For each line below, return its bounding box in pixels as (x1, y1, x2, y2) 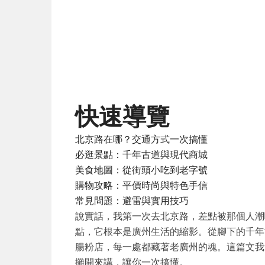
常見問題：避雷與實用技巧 (75, 195, 189, 206)
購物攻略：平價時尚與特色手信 (75, 179, 208, 191)
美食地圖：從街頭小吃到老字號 (75, 164, 208, 176)
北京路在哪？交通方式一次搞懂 (75, 133, 208, 145)
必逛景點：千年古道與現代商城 (75, 148, 208, 160)
